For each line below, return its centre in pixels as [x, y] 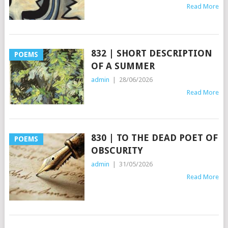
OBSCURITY [117, 151]
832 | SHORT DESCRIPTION [151, 53]
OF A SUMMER [123, 66]
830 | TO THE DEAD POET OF [154, 138]
